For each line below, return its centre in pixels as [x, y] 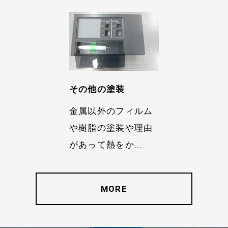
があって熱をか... [106, 144]
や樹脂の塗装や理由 [111, 127]
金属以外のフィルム [111, 111]
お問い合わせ [150, 22]
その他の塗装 [97, 89]
